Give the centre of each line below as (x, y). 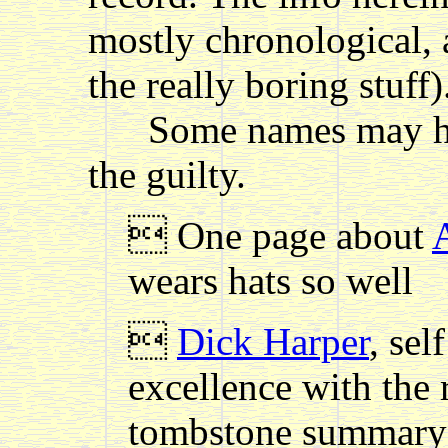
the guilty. (167, 174)
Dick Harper (273, 341)
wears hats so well (270, 280)
